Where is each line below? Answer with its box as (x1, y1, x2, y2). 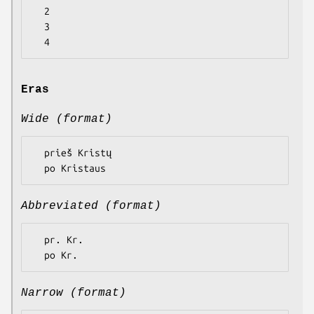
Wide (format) (21, 112, 112, 125)
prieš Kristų (33, 146, 44, 158)
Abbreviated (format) (21, 199, 161, 212)
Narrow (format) (21, 286, 126, 299)
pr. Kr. (33, 233, 44, 245)
